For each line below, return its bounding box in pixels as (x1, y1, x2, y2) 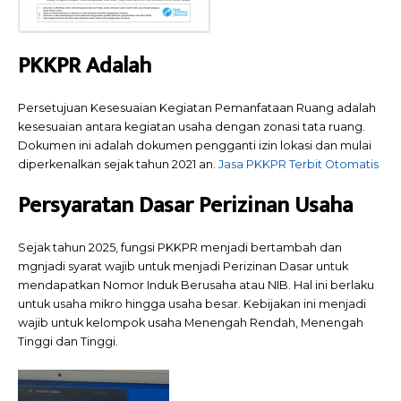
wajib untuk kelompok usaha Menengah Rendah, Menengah (18, 316, 363, 330)
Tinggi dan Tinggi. (18, 335, 118, 349)
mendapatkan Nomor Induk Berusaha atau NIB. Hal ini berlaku (18, 278, 374, 293)
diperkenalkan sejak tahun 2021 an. (18, 157, 218, 171)
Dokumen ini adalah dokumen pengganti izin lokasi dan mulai (18, 138, 371, 152)
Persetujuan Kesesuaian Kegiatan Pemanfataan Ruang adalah (18, 100, 376, 115)
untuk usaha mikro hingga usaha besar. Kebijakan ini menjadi (18, 297, 366, 311)
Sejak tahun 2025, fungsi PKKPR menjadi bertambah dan (18, 241, 342, 255)
